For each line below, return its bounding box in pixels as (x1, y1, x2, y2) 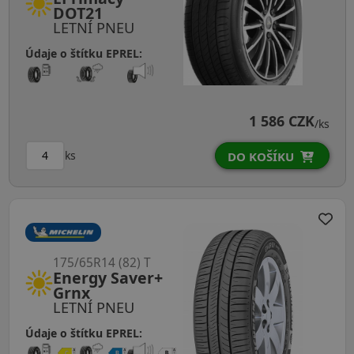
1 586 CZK (248, 111, 314, 130)
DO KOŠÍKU (227, 148, 294, 164)
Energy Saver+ (53, 267, 164, 289)
